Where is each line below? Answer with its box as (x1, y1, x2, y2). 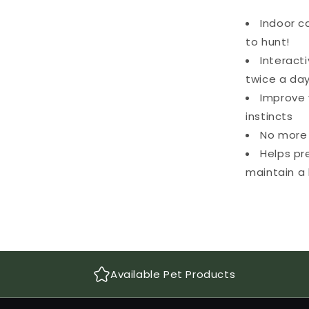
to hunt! (246, 34, 290, 49)
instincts (246, 109, 293, 123)
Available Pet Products (110, 267, 236, 281)
